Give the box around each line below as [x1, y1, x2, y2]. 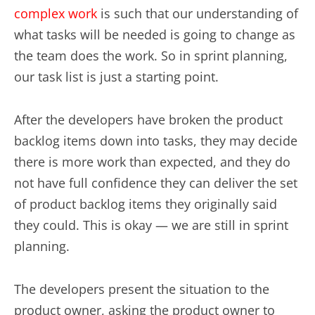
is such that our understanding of [97, 4, 298, 22]
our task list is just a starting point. [14, 67, 219, 85]
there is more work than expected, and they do [14, 153, 290, 170]
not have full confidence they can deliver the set [14, 174, 297, 191]
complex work [14, 4, 97, 22]
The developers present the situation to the [14, 280, 269, 297]
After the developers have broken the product [14, 110, 283, 128]
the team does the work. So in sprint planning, [14, 46, 288, 64]
